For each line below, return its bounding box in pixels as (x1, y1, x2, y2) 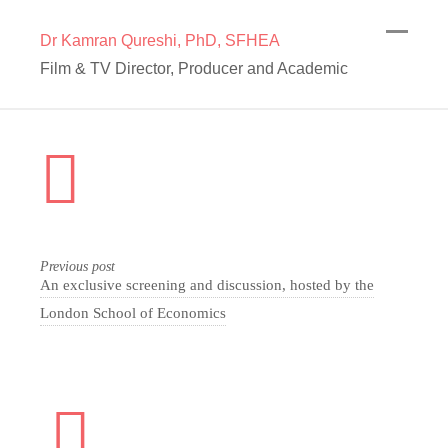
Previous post (40, 259, 115, 274)
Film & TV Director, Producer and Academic (40, 60, 348, 77)
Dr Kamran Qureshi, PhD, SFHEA (40, 32, 280, 49)
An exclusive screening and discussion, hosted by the (40, 276, 374, 293)
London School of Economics (40, 304, 226, 321)
